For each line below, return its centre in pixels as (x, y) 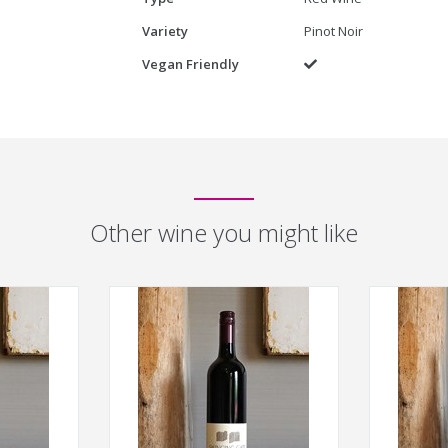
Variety (164, 31)
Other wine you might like (224, 232)
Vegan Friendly (190, 64)
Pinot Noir (333, 31)
